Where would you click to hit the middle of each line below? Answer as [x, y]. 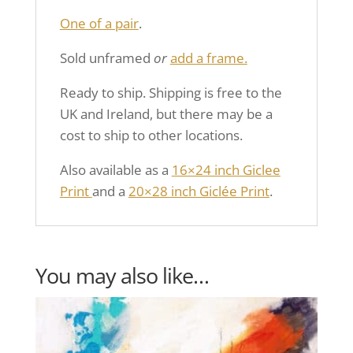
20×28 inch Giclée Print [199, 191]
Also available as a [115, 170]
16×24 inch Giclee [226, 170]
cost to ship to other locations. [151, 135]
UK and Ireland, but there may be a [166, 114]
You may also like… [122, 275]
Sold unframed [106, 58]
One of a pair [99, 23]
